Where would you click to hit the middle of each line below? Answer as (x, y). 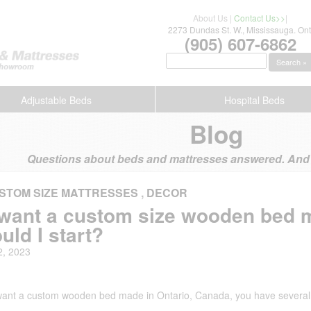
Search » (292, 62)
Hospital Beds (254, 100)
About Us (211, 18)
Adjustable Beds (56, 100)
